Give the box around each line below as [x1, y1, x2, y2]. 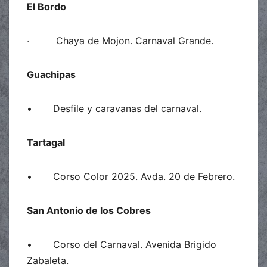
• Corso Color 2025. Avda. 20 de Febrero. [27, 170, 235, 182]
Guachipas [27, 68, 76, 80]
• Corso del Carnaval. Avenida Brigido [27, 238, 216, 250]
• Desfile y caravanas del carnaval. [27, 102, 201, 114]
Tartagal [27, 136, 65, 148]
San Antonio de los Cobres [27, 204, 151, 216]
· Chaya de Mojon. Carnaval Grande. [27, 34, 213, 46]
